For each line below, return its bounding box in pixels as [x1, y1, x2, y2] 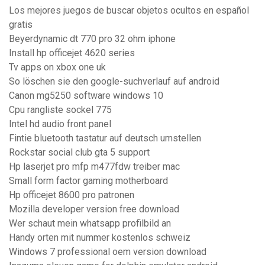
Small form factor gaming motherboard [9, 175, 168, 187]
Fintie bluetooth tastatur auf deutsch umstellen [9, 132, 201, 144]
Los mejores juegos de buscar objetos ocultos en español [9, 5, 249, 17]
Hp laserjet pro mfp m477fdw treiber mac [9, 161, 180, 173]
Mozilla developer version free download [9, 203, 179, 215]
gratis [9, 19, 33, 31]
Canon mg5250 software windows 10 [9, 90, 163, 102]
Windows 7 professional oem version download [9, 246, 206, 258]
